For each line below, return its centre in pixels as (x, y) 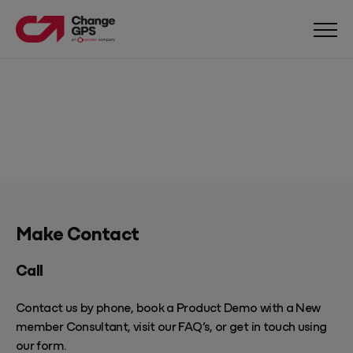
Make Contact (78, 232)
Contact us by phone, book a (97, 307)
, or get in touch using (268, 326)
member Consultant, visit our (97, 326)
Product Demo (217, 307)
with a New (289, 307)
